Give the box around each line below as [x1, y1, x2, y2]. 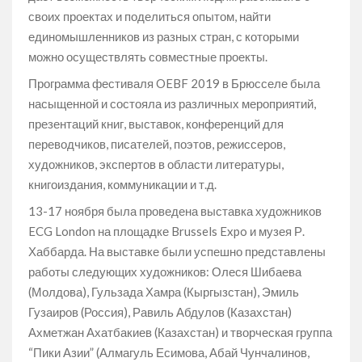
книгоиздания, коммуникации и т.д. [28, 177, 219, 192]
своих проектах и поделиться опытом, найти [28, 9, 271, 24]
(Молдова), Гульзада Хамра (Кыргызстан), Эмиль [28, 284, 299, 300]
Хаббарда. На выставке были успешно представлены [28, 244, 326, 259]
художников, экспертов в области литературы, [28, 157, 284, 172]
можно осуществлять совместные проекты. [28, 49, 267, 65]
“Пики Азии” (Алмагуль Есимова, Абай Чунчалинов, [28, 345, 309, 360]
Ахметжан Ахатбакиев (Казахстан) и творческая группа [28, 325, 332, 340]
